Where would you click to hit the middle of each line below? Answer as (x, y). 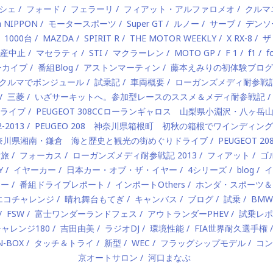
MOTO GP (195, 53)
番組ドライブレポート (62, 184)
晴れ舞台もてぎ (94, 199)
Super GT (145, 23)
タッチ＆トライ (64, 243)
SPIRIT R (101, 38)
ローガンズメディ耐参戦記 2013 (135, 155)
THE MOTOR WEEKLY (173, 38)
